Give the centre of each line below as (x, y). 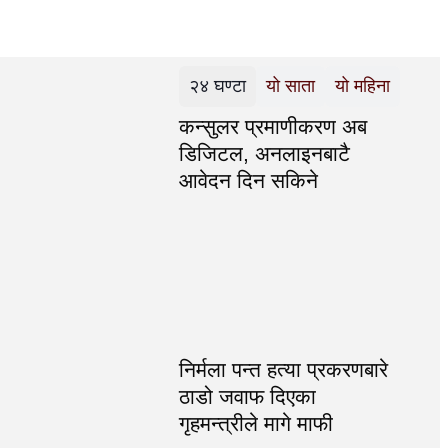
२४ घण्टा (217, 86)
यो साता (290, 86)
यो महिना (362, 86)
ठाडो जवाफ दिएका (247, 397)
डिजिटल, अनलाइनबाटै (264, 154)
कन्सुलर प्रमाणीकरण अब (272, 127)
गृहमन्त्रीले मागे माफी (255, 424)
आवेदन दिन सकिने (248, 181)
